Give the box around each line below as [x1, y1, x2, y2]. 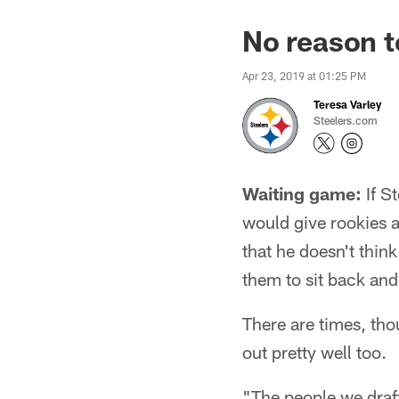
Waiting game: [242, 183, 362, 204]
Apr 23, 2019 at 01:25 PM [242, 69, 366, 82]
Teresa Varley [313, 98, 381, 110]
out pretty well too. [242, 341, 387, 362]
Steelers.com [313, 114, 378, 126]
